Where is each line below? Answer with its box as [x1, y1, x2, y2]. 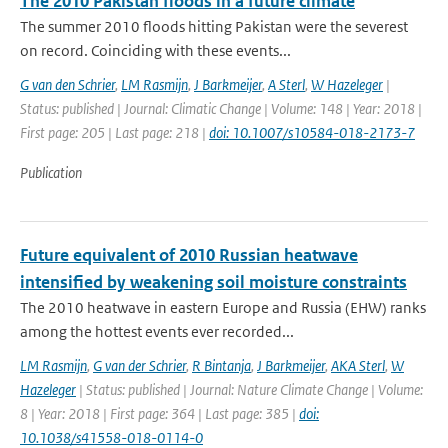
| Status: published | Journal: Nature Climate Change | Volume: [76, 380, 423, 399]
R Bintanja [192, 356, 251, 375]
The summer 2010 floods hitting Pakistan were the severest [20, 17, 408, 36]
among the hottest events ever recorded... [20, 322, 294, 341]
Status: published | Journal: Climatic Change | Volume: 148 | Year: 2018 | [20, 99, 422, 118]
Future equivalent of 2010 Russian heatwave [20, 244, 358, 266]
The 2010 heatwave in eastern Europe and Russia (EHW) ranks [20, 298, 426, 317]
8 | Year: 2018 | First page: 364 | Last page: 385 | [20, 404, 299, 423]
